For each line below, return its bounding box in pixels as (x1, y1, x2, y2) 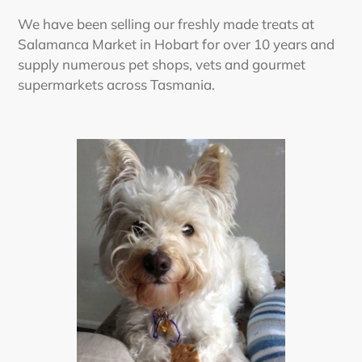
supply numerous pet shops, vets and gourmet (18, 55, 305, 73)
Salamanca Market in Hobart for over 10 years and (18, 35, 335, 53)
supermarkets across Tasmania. (18, 75, 221, 93)
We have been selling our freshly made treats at (18, 15, 314, 32)
